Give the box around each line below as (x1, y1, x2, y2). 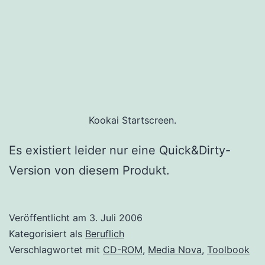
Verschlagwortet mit (9, 244, 103, 256)
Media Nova (148, 244, 202, 256)
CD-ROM (103, 244, 143, 256)
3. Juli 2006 (89, 212, 143, 224)
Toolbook (207, 244, 250, 256)
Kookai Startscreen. (89, 114, 176, 127)
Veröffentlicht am (9, 212, 89, 224)
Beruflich (85, 228, 124, 240)
